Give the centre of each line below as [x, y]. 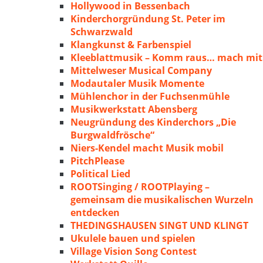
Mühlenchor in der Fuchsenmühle [150, 96]
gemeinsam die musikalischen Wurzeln [162, 200]
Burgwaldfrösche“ [112, 135]
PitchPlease [97, 161]
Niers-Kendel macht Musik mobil [147, 148]
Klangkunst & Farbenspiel [131, 45]
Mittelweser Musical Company [141, 70]
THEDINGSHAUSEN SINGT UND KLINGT [159, 225]
